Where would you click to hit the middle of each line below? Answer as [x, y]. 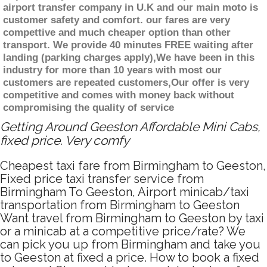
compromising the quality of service [89, 108]
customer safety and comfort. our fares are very [117, 20]
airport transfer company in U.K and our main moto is [131, 8]
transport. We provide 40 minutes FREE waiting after [128, 45]
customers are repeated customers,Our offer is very [126, 83]
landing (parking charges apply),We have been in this [129, 58]
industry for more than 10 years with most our [112, 70]
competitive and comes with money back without [119, 95]
